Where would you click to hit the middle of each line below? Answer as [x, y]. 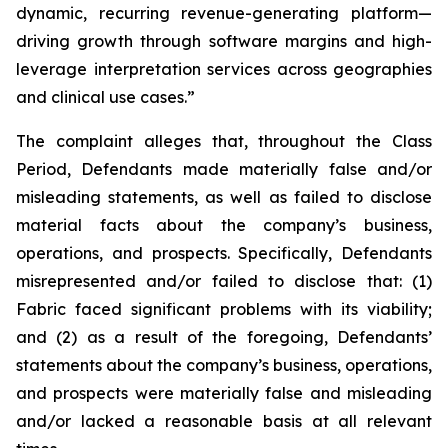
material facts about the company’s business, [224, 225]
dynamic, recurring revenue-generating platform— [224, 13]
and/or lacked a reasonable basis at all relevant [224, 421]
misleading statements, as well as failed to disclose [224, 197]
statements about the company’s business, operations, [224, 365]
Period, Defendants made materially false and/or [224, 169]
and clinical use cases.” [105, 97]
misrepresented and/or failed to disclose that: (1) [224, 281]
